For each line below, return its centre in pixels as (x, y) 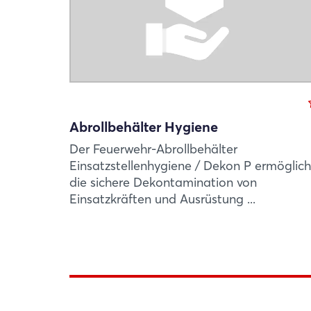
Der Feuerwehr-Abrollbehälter (154, 149)
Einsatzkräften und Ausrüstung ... (163, 199)
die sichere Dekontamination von (163, 183)
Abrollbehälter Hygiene (144, 127)
